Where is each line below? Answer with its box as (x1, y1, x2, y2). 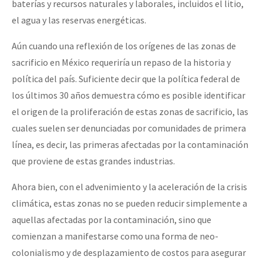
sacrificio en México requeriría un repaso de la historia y (12, 56, 231, 68)
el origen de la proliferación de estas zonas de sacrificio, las (12, 105, 248, 117)
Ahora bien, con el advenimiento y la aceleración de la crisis (12, 180, 247, 193)
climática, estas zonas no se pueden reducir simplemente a (12, 197, 247, 209)
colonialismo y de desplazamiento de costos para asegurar (12, 246, 246, 258)
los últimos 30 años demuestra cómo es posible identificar (12, 89, 245, 101)
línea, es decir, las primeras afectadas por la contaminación (12, 138, 248, 150)
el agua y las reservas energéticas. (12, 14, 146, 26)
